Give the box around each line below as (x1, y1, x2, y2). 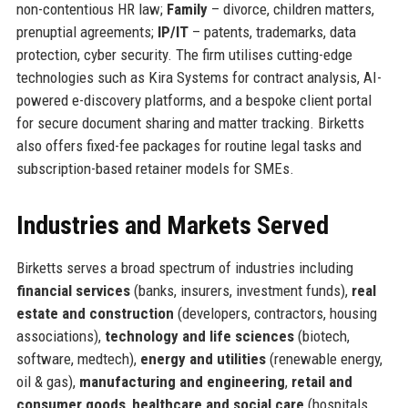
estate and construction (15, 303, 174, 322)
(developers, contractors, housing (173, 303, 377, 322)
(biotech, (293, 326, 350, 345)
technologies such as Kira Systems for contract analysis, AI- (15, 67, 382, 87)
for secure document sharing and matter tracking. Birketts (15, 113, 364, 132)
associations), (15, 326, 105, 345)
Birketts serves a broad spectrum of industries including (15, 258, 353, 277)
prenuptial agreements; (15, 22, 158, 41)
